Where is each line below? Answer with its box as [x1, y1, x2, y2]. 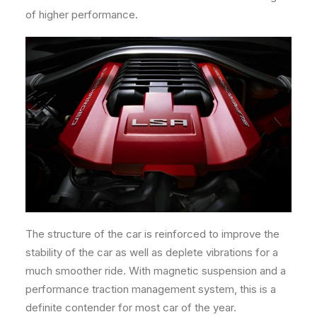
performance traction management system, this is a [25, 282, 276, 296]
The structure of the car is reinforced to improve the [25, 227, 279, 241]
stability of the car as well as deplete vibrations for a [25, 246, 278, 260]
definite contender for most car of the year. [25, 301, 236, 315]
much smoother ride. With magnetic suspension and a [25, 264, 286, 278]
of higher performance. [25, 8, 138, 21]
